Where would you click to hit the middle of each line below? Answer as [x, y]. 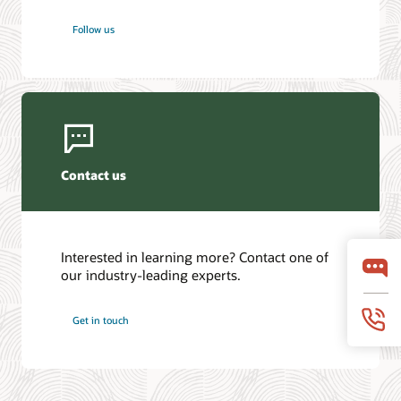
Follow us [94, 29]
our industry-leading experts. [151, 274]
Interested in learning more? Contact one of [195, 256]
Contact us [94, 175]
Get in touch [101, 320]
